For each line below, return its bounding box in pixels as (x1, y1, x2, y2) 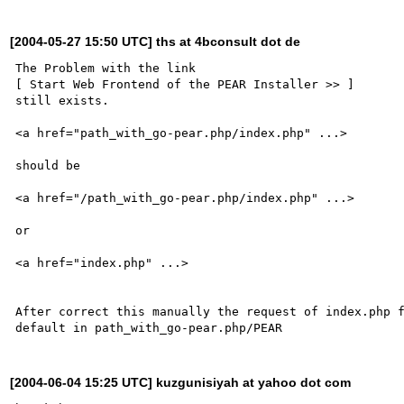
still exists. (15, 93, 110, 107)
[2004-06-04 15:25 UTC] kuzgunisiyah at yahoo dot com (10, 374, 352, 390)
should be (15, 158, 81, 172)
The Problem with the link (15, 60, 204, 75)
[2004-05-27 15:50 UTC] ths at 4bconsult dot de (10, 33, 301, 49)
